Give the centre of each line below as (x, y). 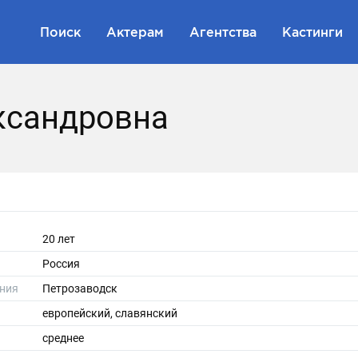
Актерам (135, 32)
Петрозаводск (80, 288)
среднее (63, 338)
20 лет (59, 239)
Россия (61, 264)
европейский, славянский (110, 313)
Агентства (223, 32)
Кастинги (312, 32)
